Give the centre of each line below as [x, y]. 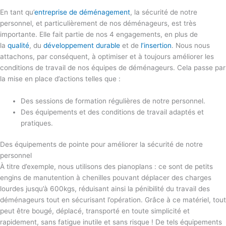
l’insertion [156, 45]
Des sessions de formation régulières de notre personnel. [113, 101]
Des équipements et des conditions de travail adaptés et [112, 112]
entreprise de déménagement [82, 12]
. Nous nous [191, 45]
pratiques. [37, 123]
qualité [18, 45]
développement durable [82, 45]
